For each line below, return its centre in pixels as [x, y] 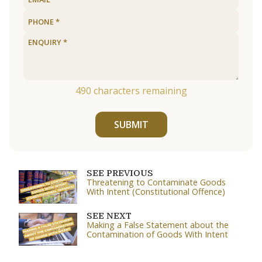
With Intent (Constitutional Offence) [156, 192]
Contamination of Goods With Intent [157, 234]
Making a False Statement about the [158, 225]
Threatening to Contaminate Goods [156, 182]
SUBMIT [131, 125]
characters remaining [139, 91]
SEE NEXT [109, 216]
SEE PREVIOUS [120, 173]
